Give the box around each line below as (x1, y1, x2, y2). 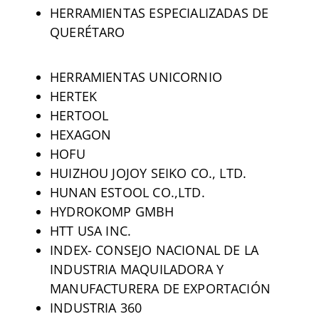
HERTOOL (49, 106, 109, 124)
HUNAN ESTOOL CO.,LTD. (49, 183, 205, 201)
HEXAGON (49, 125, 112, 143)
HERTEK (49, 87, 98, 105)
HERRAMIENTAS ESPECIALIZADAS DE (49, 4, 269, 21)
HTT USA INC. (49, 221, 132, 239)
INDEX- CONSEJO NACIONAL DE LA (49, 241, 259, 258)
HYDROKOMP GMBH (49, 202, 174, 220)
